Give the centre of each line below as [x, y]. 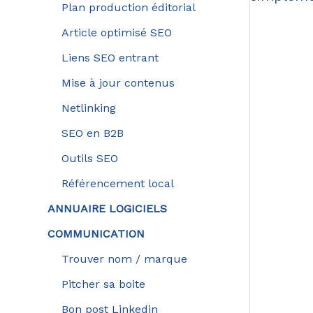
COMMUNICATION [96, 233]
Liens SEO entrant [110, 57]
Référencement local [117, 183]
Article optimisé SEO [116, 32]
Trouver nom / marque [124, 259]
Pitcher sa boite [103, 284]
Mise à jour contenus [118, 82]
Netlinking [88, 108]
